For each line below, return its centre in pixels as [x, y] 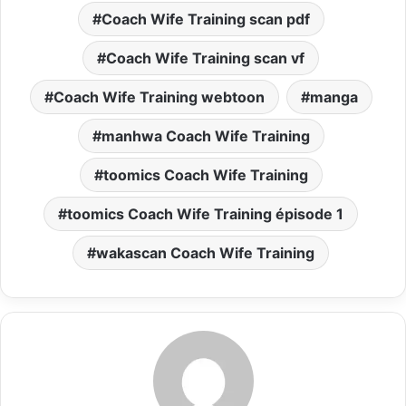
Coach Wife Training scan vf [205, 58]
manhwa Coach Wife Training [205, 135]
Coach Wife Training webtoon [159, 97]
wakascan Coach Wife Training [205, 252]
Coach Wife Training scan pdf [205, 19]
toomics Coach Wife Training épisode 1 [205, 213]
